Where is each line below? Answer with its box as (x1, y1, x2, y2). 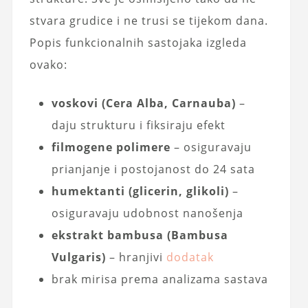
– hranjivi (105, 249, 166, 265)
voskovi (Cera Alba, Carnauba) (51, 95, 236, 111)
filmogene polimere (51, 139, 170, 155)
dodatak (166, 249, 214, 265)
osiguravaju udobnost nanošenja (51, 205, 243, 221)
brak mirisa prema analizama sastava (51, 271, 268, 287)
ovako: (29, 56, 67, 72)
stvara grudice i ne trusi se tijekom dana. (29, 12, 268, 28)
